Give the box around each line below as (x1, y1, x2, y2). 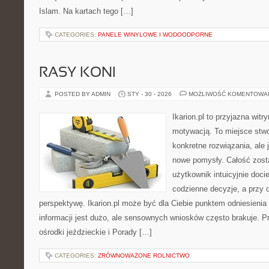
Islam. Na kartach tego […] (39, 7, 133, 16)
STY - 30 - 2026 (127, 91, 172, 97)
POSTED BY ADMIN (55, 91, 112, 97)
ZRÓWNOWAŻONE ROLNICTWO (98, 252, 190, 259)
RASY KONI (39, 67, 116, 80)
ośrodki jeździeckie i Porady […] (39, 228, 152, 237)
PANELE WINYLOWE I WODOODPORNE (98, 31, 213, 38)
